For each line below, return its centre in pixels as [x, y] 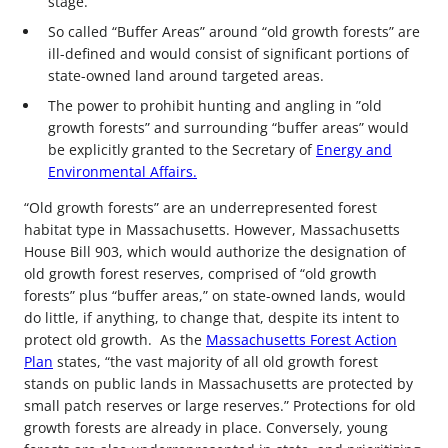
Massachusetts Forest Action [301, 339]
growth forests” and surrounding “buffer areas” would [228, 127]
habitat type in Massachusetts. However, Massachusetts [212, 229]
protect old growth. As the [115, 339]
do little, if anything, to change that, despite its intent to [211, 317]
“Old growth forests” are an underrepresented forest [200, 207]
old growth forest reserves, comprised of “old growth [200, 273]
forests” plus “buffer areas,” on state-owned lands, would [215, 295]
